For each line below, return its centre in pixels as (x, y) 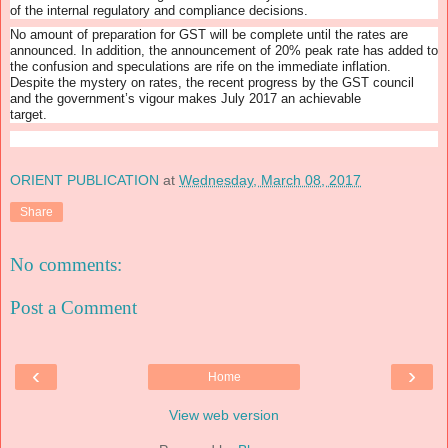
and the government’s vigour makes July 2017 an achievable (185, 99)
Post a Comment (73, 308)
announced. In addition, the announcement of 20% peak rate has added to (224, 51)
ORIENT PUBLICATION (86, 179)
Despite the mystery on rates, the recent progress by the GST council (212, 83)
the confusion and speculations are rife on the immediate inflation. (200, 67)
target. (60, 115)
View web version (224, 414)
